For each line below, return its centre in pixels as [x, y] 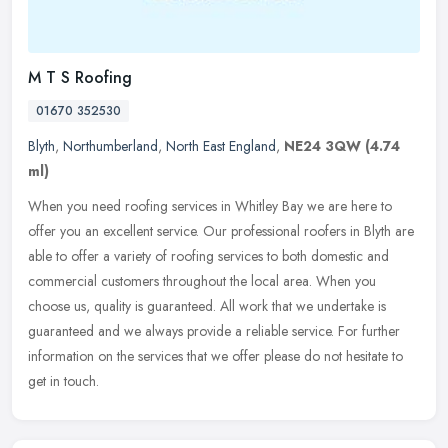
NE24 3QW [322, 145]
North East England [221, 145]
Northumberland [110, 145]
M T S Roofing [80, 77]
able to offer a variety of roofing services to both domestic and [208, 255]
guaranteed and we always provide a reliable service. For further [214, 330]
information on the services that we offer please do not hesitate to [215, 355]
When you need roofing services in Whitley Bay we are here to [210, 205]
